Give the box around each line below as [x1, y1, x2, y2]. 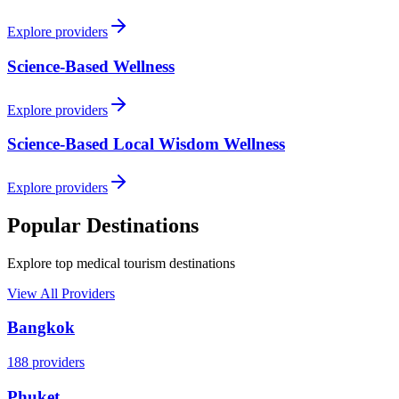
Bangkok [7, 318, 75, 338]
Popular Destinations [7, 213, 199, 237]
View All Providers [7, 285, 115, 301]
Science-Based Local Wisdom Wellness [7, 134, 285, 154]
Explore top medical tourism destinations [7, 255, 235, 271]
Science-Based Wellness [7, 56, 175, 76]
